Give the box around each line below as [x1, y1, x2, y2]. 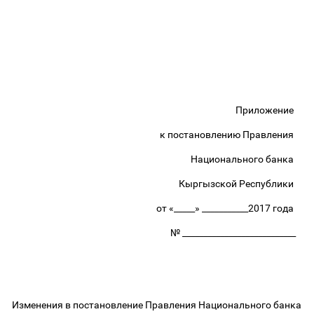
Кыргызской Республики [179, 178, 298, 189]
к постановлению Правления [160, 129, 298, 140]
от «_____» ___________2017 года [156, 203, 298, 214]
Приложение [235, 104, 298, 116]
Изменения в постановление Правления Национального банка [12, 299, 302, 310]
